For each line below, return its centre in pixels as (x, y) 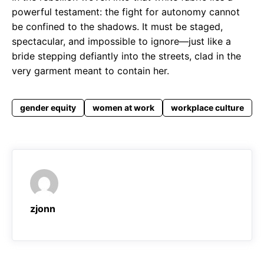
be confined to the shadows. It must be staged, (117, 27)
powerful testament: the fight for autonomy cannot (126, 12)
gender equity (48, 108)
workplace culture (207, 108)
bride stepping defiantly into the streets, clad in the (126, 56)
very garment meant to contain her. (90, 71)
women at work (123, 108)
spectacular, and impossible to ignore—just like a (121, 42)
